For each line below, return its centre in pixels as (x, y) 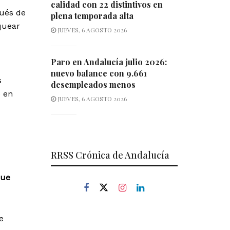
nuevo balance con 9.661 (99, 73)
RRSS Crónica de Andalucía (110, 155)
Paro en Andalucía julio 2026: (109, 62)
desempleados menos (93, 85)
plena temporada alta (92, 16)
